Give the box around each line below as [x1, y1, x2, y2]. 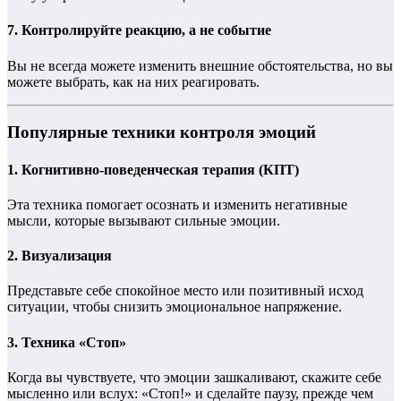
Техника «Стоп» [21, 334, 126, 350]
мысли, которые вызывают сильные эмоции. [7, 212, 280, 228]
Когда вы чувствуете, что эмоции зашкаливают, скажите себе [7, 369, 381, 385]
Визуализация [21, 248, 112, 264]
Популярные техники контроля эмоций [7, 123, 316, 142]
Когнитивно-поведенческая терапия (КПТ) [21, 161, 299, 177]
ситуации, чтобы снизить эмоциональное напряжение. [7, 299, 342, 315]
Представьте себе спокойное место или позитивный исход [7, 283, 363, 299]
